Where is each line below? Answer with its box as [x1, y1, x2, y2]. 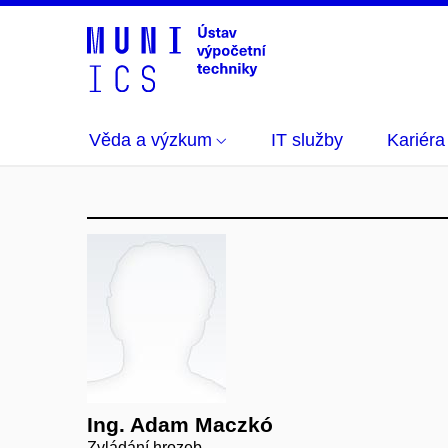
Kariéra [387, 130, 445, 150]
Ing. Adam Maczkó [87, 413, 273, 436]
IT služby [271, 130, 343, 150]
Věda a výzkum [89, 130, 212, 150]
